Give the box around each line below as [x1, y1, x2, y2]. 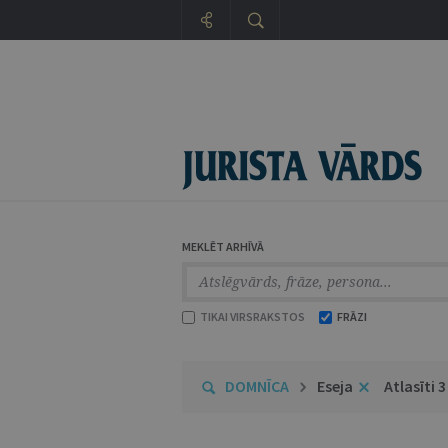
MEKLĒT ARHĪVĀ [182, 239, 264, 254]
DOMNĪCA [225, 376, 289, 396]
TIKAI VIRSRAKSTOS [198, 309, 305, 324]
